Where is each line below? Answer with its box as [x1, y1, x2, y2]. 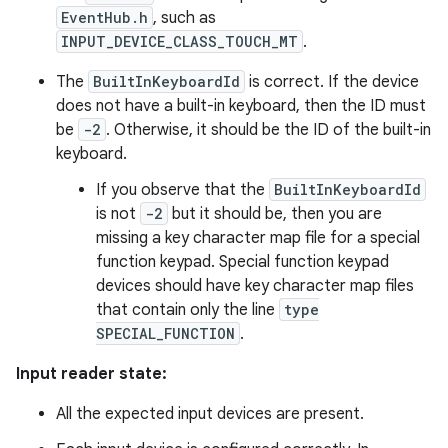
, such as [153, 8, 216, 28]
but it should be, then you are [168, 204, 382, 224]
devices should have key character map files [96, 276, 414, 296]
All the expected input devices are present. [56, 404, 364, 424]
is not [96, 204, 140, 224]
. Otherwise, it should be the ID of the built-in [106, 120, 431, 140]
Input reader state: [16, 364, 167, 384]
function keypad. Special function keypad [96, 252, 389, 272]
